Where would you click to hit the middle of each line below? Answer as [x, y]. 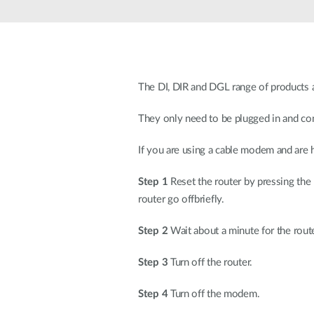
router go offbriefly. [181, 199]
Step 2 [153, 231]
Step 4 [153, 294]
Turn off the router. [210, 262]
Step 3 [153, 262]
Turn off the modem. [214, 294]
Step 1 [153, 182]
